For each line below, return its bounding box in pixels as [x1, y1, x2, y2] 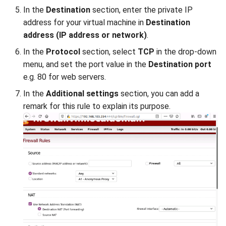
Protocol [46, 46, 80, 56]
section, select [80, 46, 138, 56]
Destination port [148, 59, 211, 69]
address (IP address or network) [23, 30, 147, 40]
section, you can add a [119, 88, 199, 98]
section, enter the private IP [90, 5, 193, 15]
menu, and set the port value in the [23, 59, 148, 69]
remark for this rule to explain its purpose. [23, 101, 171, 111]
